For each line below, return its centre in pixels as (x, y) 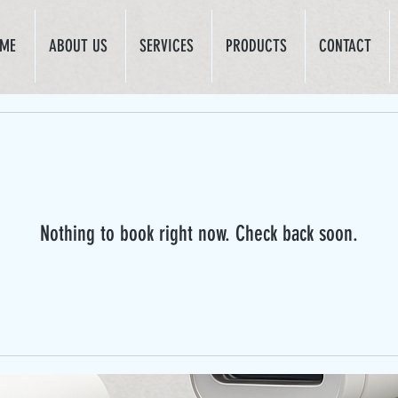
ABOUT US (78, 46)
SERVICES (167, 46)
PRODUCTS (256, 46)
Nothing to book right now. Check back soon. (199, 233)
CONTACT (345, 46)
